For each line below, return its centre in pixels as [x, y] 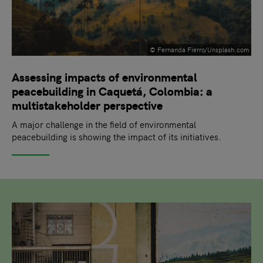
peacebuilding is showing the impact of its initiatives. [117, 137]
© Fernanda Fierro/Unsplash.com [199, 50]
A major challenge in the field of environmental [104, 124]
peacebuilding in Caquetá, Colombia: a [112, 91]
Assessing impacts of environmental [104, 77]
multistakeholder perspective [87, 105]
